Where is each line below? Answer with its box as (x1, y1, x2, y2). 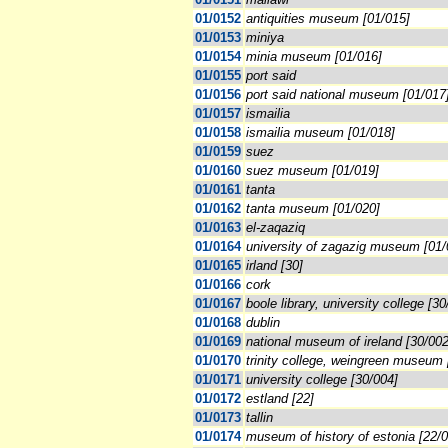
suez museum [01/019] (246, 163, 379, 179)
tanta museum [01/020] (246, 201, 380, 217)
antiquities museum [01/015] (246, 11, 410, 27)
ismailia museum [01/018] (246, 125, 395, 141)
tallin (246, 410, 273, 426)
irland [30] (246, 258, 303, 274)
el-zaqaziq (246, 220, 305, 236)
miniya (246, 30, 284, 46)
